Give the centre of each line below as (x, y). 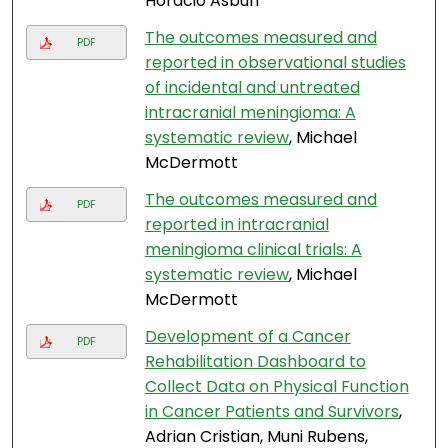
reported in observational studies (275, 63)
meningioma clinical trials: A (253, 250)
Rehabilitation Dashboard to (255, 362)
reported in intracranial (236, 225)
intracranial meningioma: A (250, 113)
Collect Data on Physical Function (276, 387)
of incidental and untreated (252, 88)
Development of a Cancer (247, 337)
